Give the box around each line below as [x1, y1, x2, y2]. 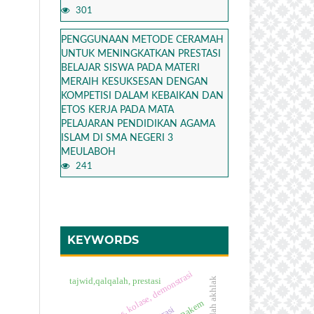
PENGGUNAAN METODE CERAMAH [61, 34, 224, 45]
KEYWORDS [67, 233, 139, 247]
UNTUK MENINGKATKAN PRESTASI [61, 48, 221, 59]
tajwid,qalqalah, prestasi [69, 275, 161, 286]
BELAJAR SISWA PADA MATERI [61, 62, 200, 73]
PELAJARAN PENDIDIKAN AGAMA [61, 118, 215, 129]
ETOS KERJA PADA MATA [61, 104, 174, 115]
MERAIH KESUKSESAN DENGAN [61, 76, 208, 87]
